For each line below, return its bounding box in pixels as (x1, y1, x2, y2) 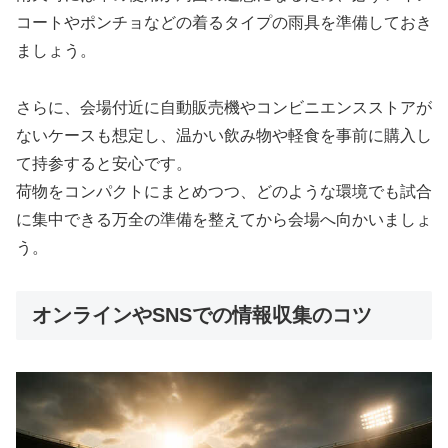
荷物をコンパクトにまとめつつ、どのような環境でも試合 (16, 182, 432, 200)
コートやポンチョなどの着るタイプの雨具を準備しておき (16, 14, 432, 32)
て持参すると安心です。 (16, 154, 192, 172)
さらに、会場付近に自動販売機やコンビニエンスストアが (16, 98, 432, 116)
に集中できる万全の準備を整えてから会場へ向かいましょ (16, 210, 432, 228)
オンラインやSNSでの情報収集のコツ (32, 303, 372, 326)
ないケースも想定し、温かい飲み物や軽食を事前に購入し (16, 126, 432, 144)
